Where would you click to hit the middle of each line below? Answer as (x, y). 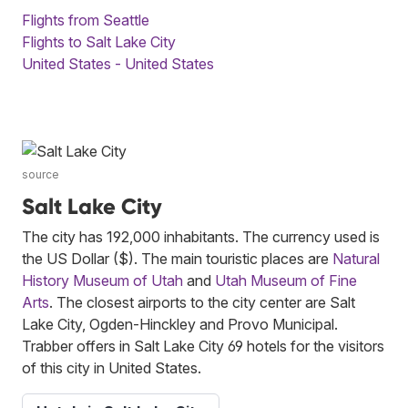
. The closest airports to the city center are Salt (202, 302)
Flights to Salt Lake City (99, 41)
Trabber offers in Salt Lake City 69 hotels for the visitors (203, 346)
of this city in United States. (112, 367)
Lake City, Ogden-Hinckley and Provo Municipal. (180, 324)
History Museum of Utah (102, 280)
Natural (356, 258)
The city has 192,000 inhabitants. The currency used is (201, 236)
